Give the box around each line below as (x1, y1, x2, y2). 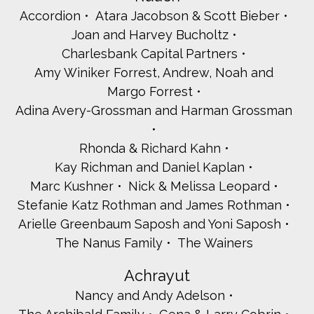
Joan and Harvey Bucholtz (71, 27, 228, 43)
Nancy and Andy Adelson (74, 288, 225, 303)
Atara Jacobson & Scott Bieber (95, 8, 280, 24)
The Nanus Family (55, 235, 163, 251)
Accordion (20, 8, 81, 24)
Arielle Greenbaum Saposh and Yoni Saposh (18, 217, 281, 232)
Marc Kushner (29, 179, 114, 194)
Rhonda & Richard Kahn (78, 141, 221, 156)
